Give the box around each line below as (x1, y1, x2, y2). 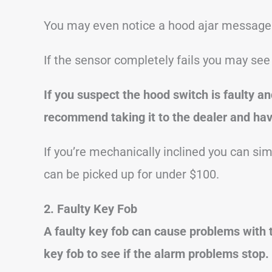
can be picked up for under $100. (44, 166, 219, 182)
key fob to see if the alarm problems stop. (44, 246, 269, 261)
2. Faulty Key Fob (44, 201, 137, 216)
